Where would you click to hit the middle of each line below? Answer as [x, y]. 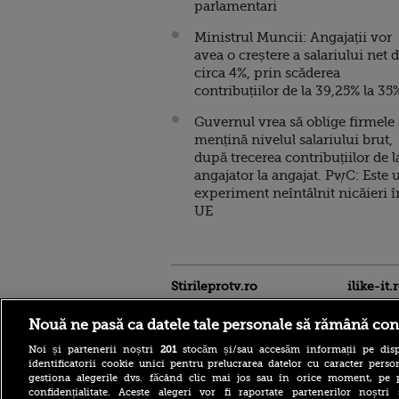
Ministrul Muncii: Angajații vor [293, 37]
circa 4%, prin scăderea [267, 73]
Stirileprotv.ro [214, 285]
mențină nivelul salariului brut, [293, 139]
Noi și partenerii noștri [94, 349]
